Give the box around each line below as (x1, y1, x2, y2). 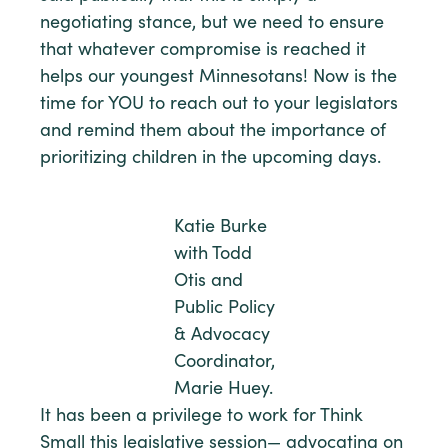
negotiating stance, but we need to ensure (40, 14, 384, 33)
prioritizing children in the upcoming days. (40, 149, 381, 168)
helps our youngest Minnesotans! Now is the (40, 68, 397, 87)
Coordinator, (173, 353, 275, 372)
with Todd (173, 245, 252, 264)
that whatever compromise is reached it (40, 41, 366, 60)
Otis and (173, 272, 243, 291)
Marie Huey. (173, 380, 273, 399)
